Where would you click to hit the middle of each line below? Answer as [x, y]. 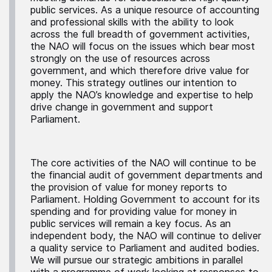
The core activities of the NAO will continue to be [143, 162]
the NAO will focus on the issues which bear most [143, 46]
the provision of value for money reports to [129, 187]
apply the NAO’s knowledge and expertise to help [142, 94]
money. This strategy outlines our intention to [134, 82]
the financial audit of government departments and [147, 175]
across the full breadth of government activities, [140, 34]
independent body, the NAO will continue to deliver [146, 235]
